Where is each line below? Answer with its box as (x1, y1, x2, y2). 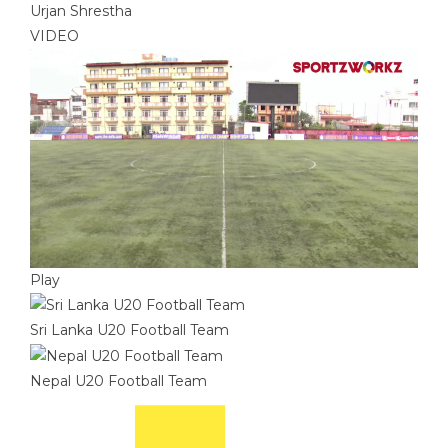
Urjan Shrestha (30, 2, 132, 21)
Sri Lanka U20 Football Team (30, 321, 229, 340)
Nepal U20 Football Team (30, 372, 207, 391)
